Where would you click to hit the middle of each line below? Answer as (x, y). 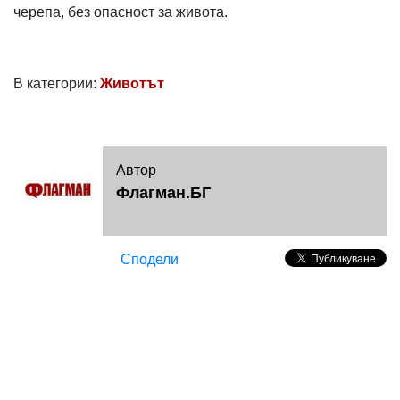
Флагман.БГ (163, 192)
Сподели (149, 259)
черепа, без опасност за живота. (121, 12)
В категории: (57, 83)
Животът (132, 83)
